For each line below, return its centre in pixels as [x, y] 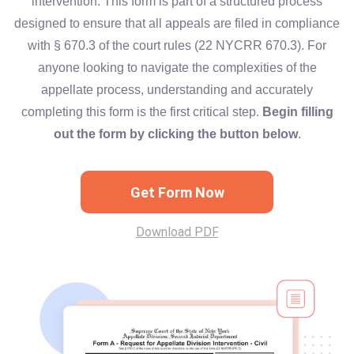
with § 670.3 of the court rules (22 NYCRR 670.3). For [177, 45]
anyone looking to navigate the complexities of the [177, 68]
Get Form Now [177, 192]
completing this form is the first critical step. [141, 112]
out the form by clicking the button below [175, 134]
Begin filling [298, 112]
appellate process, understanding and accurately [177, 90]
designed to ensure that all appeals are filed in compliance [177, 23]
